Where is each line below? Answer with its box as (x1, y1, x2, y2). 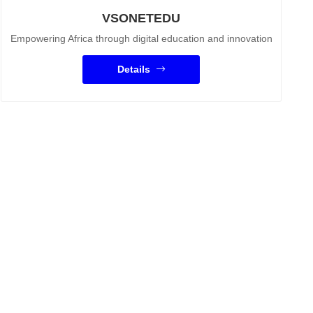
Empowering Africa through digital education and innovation (10, 33, 272, 44)
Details (117, 64, 153, 75)
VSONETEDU (102, 11, 180, 25)
